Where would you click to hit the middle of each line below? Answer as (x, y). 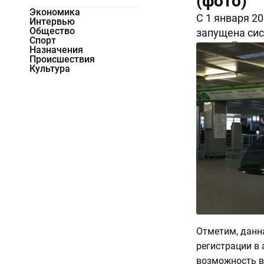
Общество (52, 31)
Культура (50, 69)
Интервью (52, 22)
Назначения (56, 50)
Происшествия (62, 60)
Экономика (55, 12)
